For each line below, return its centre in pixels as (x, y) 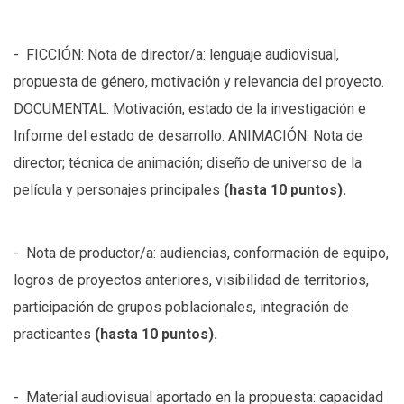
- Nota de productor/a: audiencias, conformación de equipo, (201, 253)
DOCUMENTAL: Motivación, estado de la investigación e (190, 109)
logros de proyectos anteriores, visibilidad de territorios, (191, 280)
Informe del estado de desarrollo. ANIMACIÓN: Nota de (188, 136)
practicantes (54, 335)
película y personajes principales (119, 190)
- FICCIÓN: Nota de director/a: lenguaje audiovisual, (176, 55)
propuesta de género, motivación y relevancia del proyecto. (199, 82)
